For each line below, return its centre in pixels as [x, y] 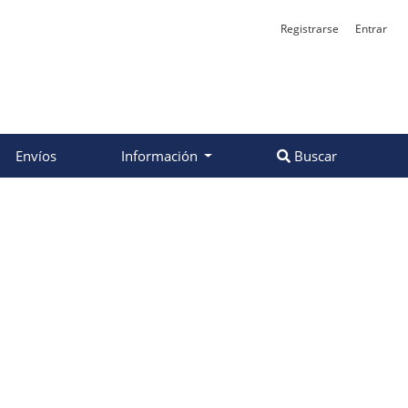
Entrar [371, 29]
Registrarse [310, 29]
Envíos [36, 156]
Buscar [314, 156]
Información [161, 156]
